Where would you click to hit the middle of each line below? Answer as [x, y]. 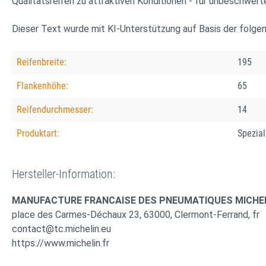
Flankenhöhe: [42, 85]
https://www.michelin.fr [61, 243]
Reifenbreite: [42, 62]
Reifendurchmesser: [55, 109]
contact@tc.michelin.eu [61, 229]
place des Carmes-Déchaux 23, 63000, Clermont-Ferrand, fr [136, 214]
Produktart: [38, 133]
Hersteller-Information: [64, 174]
